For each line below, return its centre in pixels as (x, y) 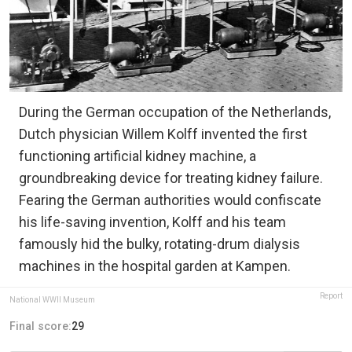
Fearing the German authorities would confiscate (170, 200)
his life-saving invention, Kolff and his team (152, 222)
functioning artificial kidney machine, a (137, 156)
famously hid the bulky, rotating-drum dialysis (159, 244)
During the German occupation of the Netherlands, (175, 112)
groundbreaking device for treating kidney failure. (171, 178)
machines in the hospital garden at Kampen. (155, 266)
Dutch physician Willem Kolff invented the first (163, 134)
